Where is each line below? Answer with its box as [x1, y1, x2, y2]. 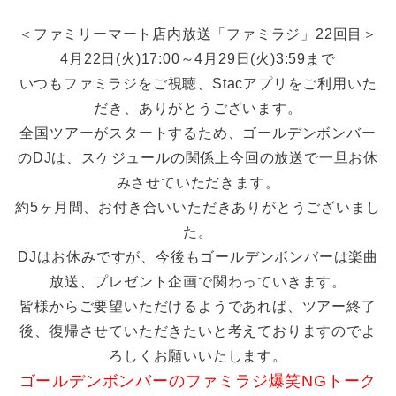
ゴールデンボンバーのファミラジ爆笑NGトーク [19, 371, 377, 390]
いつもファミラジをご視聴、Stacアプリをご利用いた [19, 75, 377, 91]
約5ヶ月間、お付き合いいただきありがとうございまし [15, 199, 381, 215]
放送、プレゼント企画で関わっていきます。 [49, 273, 346, 289]
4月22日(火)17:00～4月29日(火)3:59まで [60, 50, 336, 66]
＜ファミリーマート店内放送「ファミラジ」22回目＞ [19, 26, 377, 42]
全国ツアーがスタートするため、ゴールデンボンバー [19, 125, 377, 141]
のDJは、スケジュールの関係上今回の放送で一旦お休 [18, 149, 378, 165]
